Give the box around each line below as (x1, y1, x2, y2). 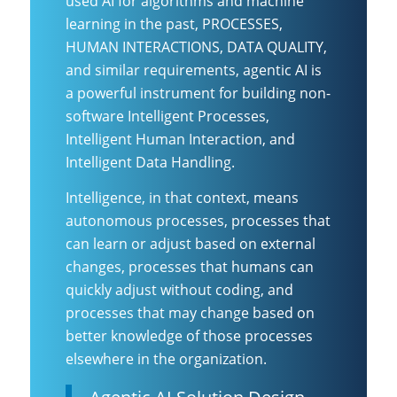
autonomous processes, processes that (66, 210, 331, 230)
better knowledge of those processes (66, 325, 313, 346)
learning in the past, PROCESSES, (66, 13, 283, 34)
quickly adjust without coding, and (66, 279, 293, 300)
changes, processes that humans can (66, 256, 314, 276)
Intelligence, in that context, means (66, 187, 299, 207)
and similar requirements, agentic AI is (66, 59, 322, 80)
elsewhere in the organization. (66, 348, 267, 369)
